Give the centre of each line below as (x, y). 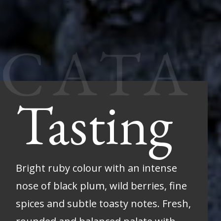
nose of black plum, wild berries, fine (101, 185)
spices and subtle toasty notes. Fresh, (103, 203)
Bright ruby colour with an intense (96, 168)
